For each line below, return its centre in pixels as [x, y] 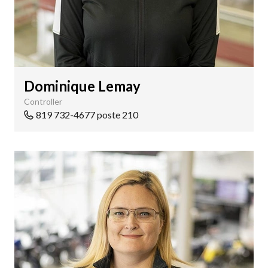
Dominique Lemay [82, 86]
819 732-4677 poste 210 [87, 115]
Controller [43, 101]
